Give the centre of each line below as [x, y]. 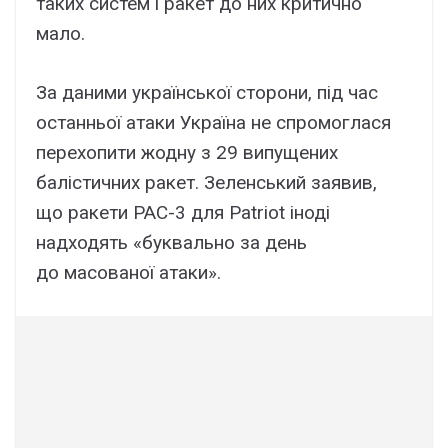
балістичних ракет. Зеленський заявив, [206, 182]
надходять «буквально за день [171, 242]
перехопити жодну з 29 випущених [187, 152]
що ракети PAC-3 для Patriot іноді [183, 212]
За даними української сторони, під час [207, 92]
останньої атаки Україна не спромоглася [213, 122]
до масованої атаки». [128, 272]
